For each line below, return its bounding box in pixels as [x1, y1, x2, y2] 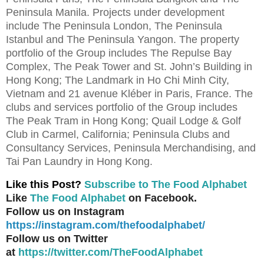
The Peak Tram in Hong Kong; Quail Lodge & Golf [6, 115, 241, 127]
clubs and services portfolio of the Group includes [6, 101, 237, 114]
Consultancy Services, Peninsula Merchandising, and [6, 142, 256, 154]
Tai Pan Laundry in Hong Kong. [6, 156, 153, 168]
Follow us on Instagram [6, 206, 124, 218]
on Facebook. [126, 192, 200, 204]
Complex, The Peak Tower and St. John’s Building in [6, 61, 252, 73]
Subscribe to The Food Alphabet [84, 179, 247, 191]
